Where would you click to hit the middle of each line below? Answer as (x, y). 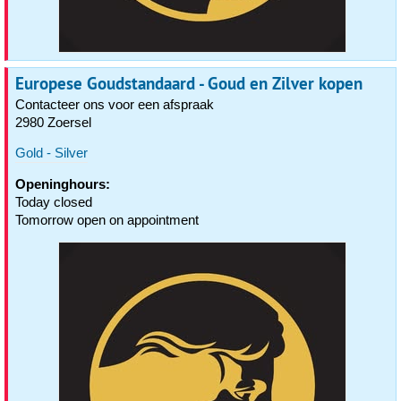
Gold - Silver (51, 153)
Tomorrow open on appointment (107, 220)
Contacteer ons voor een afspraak (115, 104)
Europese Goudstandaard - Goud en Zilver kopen (189, 83)
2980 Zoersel (53, 122)
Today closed (54, 202)
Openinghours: (63, 184)
